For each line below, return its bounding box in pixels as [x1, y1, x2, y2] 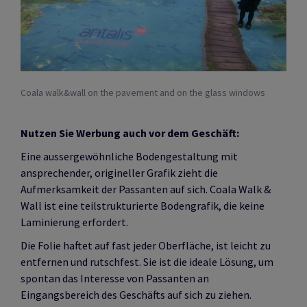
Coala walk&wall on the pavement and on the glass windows [21, 86, 265, 99]
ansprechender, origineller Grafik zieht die [21, 166, 218, 180]
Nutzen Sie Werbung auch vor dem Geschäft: [21, 126, 239, 140]
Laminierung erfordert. [21, 215, 128, 230]
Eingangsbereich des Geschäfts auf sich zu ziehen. [21, 288, 251, 302]
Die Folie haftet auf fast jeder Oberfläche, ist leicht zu [21, 238, 271, 253]
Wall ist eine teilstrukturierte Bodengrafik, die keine [21, 199, 265, 213]
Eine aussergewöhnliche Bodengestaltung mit [21, 149, 238, 164]
